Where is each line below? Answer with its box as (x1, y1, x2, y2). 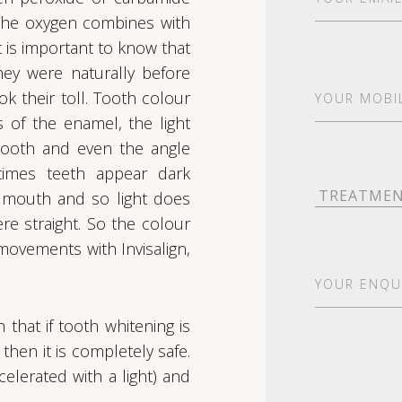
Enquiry (314, 282, 365, 302)
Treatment (314, 175, 387, 196)
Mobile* (314, 96, 369, 117)
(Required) (314, 118, 383, 138)
